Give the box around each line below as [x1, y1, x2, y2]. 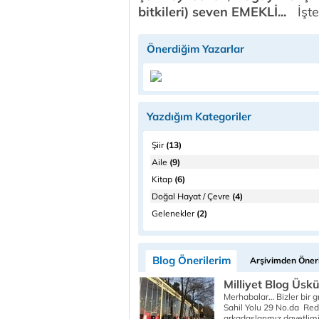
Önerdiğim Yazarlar [147, 42, 244, 56]
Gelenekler [152, 208, 194, 219]
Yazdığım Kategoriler [147, 110, 251, 123]
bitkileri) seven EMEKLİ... [138, 4, 286, 20]
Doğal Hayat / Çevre [152, 191, 230, 202]
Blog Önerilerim [152, 253, 231, 267]
